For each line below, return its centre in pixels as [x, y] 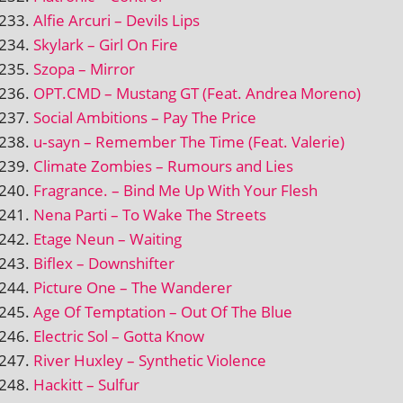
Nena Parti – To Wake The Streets [150, 214]
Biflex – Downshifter [104, 263]
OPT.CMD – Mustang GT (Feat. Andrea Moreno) [197, 93]
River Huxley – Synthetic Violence [150, 360]
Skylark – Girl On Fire [106, 44]
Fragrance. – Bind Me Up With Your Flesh [175, 190]
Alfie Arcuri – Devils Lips [116, 20]
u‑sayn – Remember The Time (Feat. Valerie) [189, 141]
